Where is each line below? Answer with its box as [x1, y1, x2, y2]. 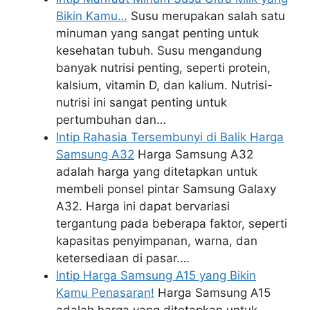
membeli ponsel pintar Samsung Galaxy [56, 182, 276, 196]
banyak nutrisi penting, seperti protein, [56, 61, 271, 75]
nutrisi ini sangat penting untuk [56, 95, 227, 109]
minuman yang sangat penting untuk [56, 26, 259, 40]
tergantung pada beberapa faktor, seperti [56, 217, 287, 230]
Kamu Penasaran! [56, 286, 154, 300]
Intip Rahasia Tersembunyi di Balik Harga [56, 130, 284, 144]
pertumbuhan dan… [56, 113, 166, 127]
